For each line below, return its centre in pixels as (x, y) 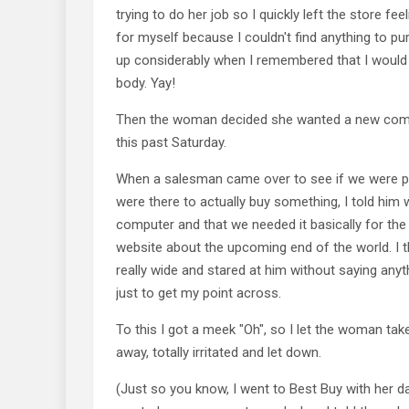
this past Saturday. (171, 142)
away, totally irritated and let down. (219, 352)
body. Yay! (146, 83)
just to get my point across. (199, 293)
